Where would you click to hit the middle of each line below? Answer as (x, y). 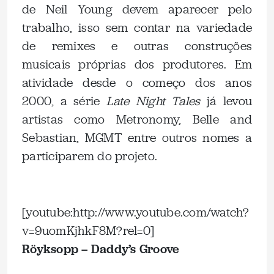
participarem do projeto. (90, 156)
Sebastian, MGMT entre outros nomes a (137, 138)
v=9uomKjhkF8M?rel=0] (88, 231)
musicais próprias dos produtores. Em (137, 65)
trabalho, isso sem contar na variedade (137, 28)
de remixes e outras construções (137, 46)
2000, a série (64, 101)
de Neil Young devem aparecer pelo (137, 9)
